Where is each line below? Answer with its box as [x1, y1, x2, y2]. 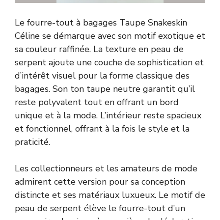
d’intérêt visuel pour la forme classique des [15, 69, 190, 82]
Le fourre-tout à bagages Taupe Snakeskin [15, 16, 187, 28]
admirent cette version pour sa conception [15, 175, 185, 188]
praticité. [15, 136, 50, 148]
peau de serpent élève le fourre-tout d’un [15, 202, 185, 214]
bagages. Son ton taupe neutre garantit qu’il [15, 82, 195, 95]
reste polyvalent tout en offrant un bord [15, 96, 179, 108]
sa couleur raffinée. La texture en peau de [15, 43, 184, 55]
